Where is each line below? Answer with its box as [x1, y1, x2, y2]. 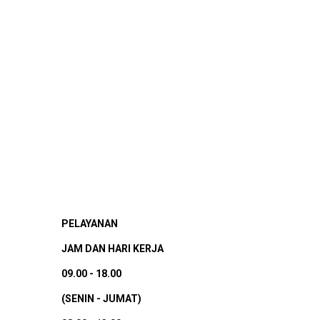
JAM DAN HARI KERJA [61, 243, 164, 255]
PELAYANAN [61, 218, 118, 230]
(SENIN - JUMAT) [61, 293, 141, 305]
